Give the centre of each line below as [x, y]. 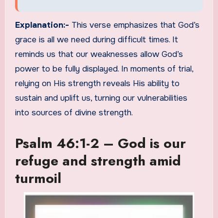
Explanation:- [43, 25]
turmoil [38, 179]
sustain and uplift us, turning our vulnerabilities [101, 98]
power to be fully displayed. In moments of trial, [104, 69]
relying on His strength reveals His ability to [97, 84]
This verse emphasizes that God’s [135, 25]
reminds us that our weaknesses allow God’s [99, 54]
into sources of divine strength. [74, 113]
